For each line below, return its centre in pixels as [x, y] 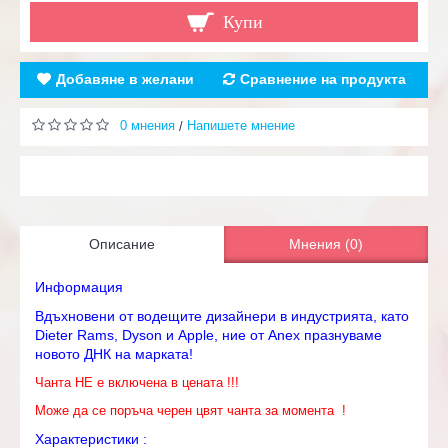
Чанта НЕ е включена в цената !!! [137, 382]
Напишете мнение [241, 125]
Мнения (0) [326, 244]
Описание [122, 244]
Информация [79, 287]
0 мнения [147, 125]
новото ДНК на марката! [114, 354]
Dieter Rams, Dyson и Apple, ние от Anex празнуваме [208, 335]
